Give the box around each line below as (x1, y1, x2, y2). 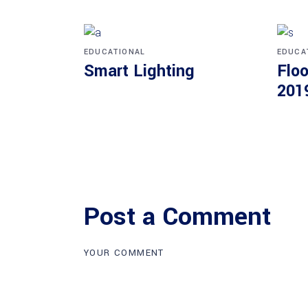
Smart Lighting (84, 60, 195, 82)
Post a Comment (84, 199, 271, 234)
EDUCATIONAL (84, 47, 146, 57)
